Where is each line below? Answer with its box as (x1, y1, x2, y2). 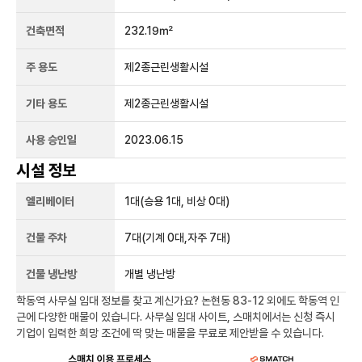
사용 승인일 (26, 133, 77, 146)
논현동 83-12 (201, 294, 264, 307)
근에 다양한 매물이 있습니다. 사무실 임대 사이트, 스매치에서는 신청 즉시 (16, 310, 335, 323)
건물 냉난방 (26, 267, 77, 280)
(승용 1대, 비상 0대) (140, 195, 230, 208)
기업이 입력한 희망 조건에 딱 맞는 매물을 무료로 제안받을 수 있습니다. (16, 326, 324, 339)
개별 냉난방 (124, 267, 176, 280)
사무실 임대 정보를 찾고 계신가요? (45, 294, 201, 307)
